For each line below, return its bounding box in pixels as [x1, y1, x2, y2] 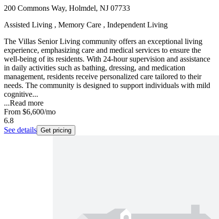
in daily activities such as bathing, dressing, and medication [4, 64, 185, 72]
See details [4, 126, 37, 134]
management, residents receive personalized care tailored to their [4, 72, 201, 81]
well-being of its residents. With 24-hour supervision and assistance [4, 55, 210, 64]
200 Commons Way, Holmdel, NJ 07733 [4, 4, 130, 13]
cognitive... [4, 90, 38, 99]
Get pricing [41, 127, 71, 134]
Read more [10, 99, 44, 108]
